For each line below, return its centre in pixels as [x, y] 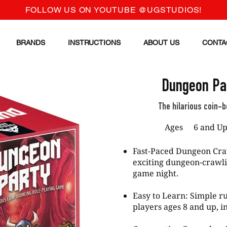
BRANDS [30, 43]
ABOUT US [161, 43]
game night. [156, 173]
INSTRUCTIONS [94, 43]
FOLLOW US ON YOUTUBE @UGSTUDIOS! [113, 10]
